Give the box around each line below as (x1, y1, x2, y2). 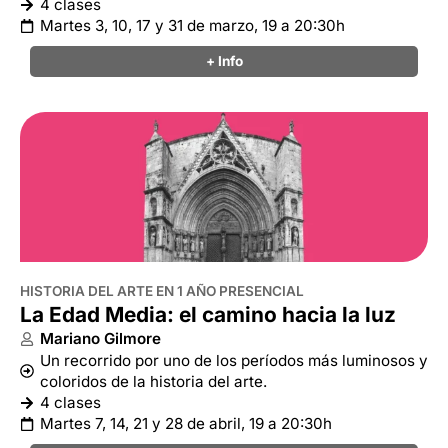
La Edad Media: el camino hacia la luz (20, 302, 396, 327)
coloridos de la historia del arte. (40, 372, 267, 391)
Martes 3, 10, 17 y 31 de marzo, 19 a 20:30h (40, 16, 345, 35)
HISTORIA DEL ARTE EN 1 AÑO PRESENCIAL (20, 283, 304, 299)
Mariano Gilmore (40, 329, 161, 348)
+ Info (205, 53, 243, 69)
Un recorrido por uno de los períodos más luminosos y (40, 351, 428, 370)
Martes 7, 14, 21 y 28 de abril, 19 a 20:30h (40, 414, 332, 433)
